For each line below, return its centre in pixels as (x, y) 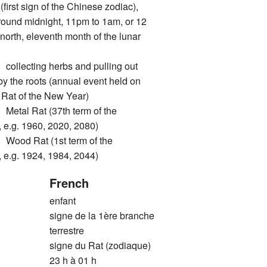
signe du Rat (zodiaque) (100, 245)
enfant (62, 200)
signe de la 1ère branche (102, 215)
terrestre (66, 230)
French (69, 182)
